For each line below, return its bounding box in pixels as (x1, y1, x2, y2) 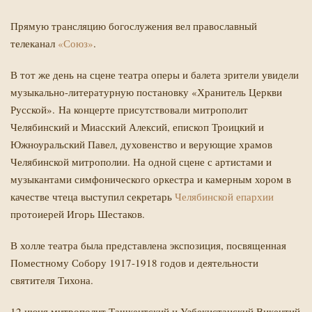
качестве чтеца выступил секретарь (10, 189, 175, 203)
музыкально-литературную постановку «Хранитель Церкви (10, 85, 282, 99)
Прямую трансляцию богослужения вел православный (10, 19, 257, 33)
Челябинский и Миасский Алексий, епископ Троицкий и (10, 120, 264, 134)
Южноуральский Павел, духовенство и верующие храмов (10, 137, 272, 151)
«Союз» (58, 36, 93, 50)
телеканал (10, 36, 58, 50)
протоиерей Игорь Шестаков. (10, 207, 145, 221)
